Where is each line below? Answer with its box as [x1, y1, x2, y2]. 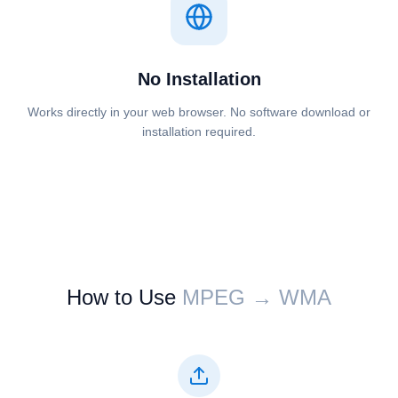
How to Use [67, 285, 176, 309]
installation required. [142, 124, 256, 139]
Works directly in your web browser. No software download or [28, 105, 370, 119]
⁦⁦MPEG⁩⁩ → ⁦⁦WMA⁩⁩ [182, 285, 331, 309]
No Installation [137, 69, 261, 89]
